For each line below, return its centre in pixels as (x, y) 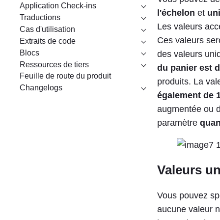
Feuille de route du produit (65, 76)
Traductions (40, 17)
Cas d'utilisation (47, 29)
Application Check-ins (58, 5)
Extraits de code (48, 41)
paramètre (179, 123)
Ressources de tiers (54, 64)
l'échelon (176, 13)
